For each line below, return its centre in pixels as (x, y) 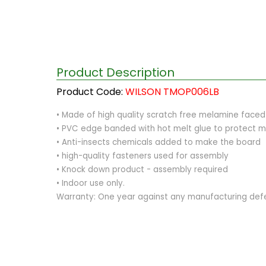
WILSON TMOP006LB (172, 92)
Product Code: (91, 92)
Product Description (115, 73)
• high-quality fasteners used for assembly (142, 156)
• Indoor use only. (91, 183)
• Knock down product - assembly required (142, 170)
